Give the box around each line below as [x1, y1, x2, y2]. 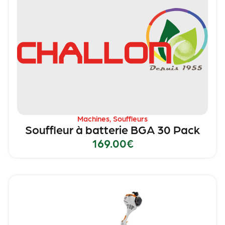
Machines [77, 114, 109, 123]
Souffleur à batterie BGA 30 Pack [25, 122, 200, 136]
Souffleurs [113, 114, 148, 123]
